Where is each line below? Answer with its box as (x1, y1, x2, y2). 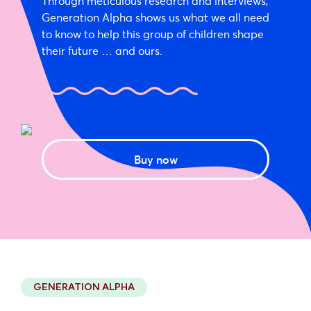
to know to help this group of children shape (42, 26, 264, 42)
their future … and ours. (42, 43, 162, 58)
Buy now (133, 151, 178, 167)
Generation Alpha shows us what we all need (42, 10, 269, 25)
